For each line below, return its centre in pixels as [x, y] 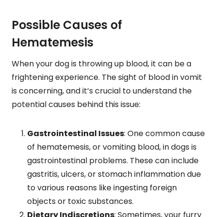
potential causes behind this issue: [76, 104]
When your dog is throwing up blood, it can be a [101, 63]
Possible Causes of [67, 25]
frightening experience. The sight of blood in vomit [107, 77]
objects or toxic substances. [80, 201]
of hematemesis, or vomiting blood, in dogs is [112, 147]
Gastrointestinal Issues [76, 133]
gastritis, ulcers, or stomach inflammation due [114, 174]
